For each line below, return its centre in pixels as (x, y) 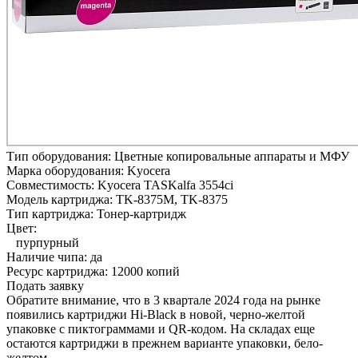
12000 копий (145, 271)
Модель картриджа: (61, 199)
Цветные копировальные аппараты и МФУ (232, 156)
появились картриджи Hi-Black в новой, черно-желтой (156, 314)
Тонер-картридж (141, 213)
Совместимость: (52, 185)
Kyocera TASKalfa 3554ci (165, 185)
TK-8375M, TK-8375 (172, 199)
